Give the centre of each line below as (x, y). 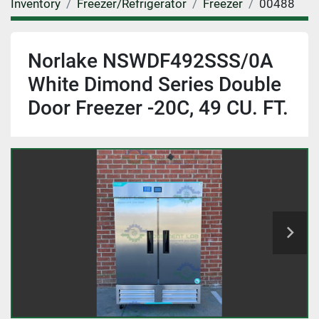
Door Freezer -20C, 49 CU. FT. (158, 108)
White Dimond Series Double (155, 84)
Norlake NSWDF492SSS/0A (151, 61)
